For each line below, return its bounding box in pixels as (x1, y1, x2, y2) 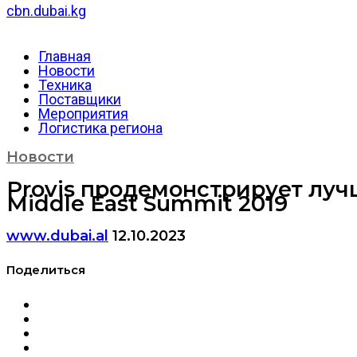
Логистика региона (38, 120, 163, 137)
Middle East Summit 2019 (6, 190, 288, 217)
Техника (38, 76, 92, 94)
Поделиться (6, 262, 85, 277)
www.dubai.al (6, 226, 108, 245)
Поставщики (38, 91, 121, 108)
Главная (38, 48, 91, 65)
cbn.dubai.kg (6, 2, 86, 20)
